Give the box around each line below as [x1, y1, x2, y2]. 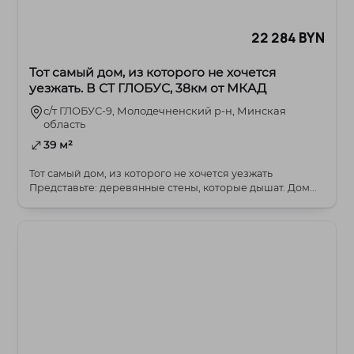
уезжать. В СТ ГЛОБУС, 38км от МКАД [29, 80, 267, 96]
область [43, 117, 86, 130]
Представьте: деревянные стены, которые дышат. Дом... [29, 181, 318, 194]
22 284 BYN [251, 28, 325, 47]
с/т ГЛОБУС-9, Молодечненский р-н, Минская [43, 104, 287, 117]
